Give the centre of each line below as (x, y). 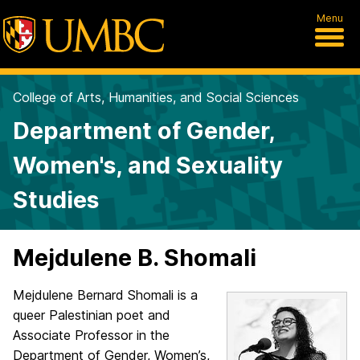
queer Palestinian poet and (92, 315)
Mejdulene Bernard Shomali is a (105, 295)
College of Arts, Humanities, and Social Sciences (156, 97)
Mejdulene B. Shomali (135, 258)
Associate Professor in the (91, 335)
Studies (56, 200)
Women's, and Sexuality (148, 165)
